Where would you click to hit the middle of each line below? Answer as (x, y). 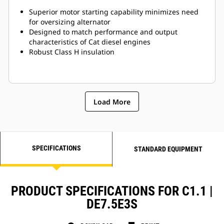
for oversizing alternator (70, 22)
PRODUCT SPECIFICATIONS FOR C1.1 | (112, 191)
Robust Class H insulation (72, 52)
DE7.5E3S (112, 204)
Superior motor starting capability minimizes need (114, 12)
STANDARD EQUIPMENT (168, 149)
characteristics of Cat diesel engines (90, 42)
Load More (112, 101)
